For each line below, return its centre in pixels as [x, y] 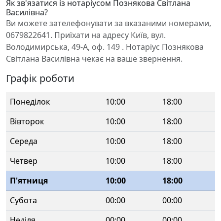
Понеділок [30, 102]
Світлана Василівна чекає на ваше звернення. [94, 59]
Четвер [24, 161]
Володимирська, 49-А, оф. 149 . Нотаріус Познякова [105, 47]
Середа [24, 141]
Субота [23, 200]
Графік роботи [40, 78]
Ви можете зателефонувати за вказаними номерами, [109, 23]
